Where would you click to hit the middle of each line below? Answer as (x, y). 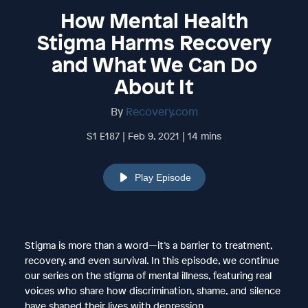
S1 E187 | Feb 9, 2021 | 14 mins (154, 135)
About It (154, 86)
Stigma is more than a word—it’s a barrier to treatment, (148, 245)
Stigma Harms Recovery (154, 42)
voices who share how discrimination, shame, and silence (152, 290)
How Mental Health (154, 20)
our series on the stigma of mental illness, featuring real (148, 275)
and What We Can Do (154, 64)
